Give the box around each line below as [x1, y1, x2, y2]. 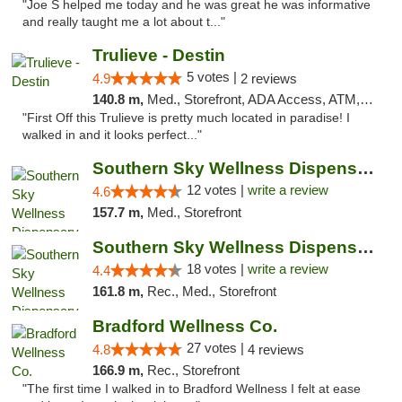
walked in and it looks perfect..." [22, 128, 202, 142]
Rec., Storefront [146, 363, 240, 378]
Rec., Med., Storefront [146, 284, 276, 299]
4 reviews [247, 342, 304, 357]
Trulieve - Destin [92, 46, 225, 65]
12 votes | [186, 182, 248, 197]
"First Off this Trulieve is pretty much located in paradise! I [22, 111, 350, 125]
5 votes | [186, 69, 240, 84]
